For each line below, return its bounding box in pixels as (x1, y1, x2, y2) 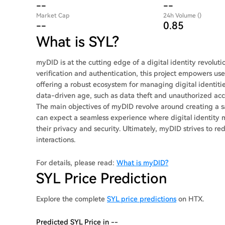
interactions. (36, 136, 75, 144)
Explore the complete (36, 195, 107, 203)
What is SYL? (36, 34, 119, 50)
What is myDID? (117, 159, 168, 167)
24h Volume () (163, 12, 202, 19)
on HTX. (176, 195, 204, 203)
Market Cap (36, 12, 69, 19)
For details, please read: (36, 159, 117, 167)
